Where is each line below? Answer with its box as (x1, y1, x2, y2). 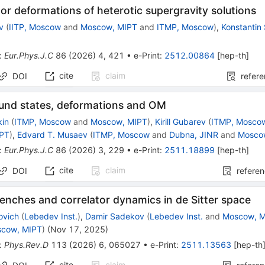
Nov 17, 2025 (50, 224, 106, 235)
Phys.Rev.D (4, 240, 49, 250)
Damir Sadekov (85, 211, 145, 222)
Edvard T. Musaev (17, 130, 88, 140)
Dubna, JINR (169, 130, 219, 140)
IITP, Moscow (9, 22, 62, 33)
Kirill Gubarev (155, 117, 206, 127)
